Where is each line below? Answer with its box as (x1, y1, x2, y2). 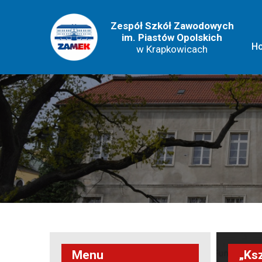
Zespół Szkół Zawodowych (110, 19, 234, 32)
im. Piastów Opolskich (122, 31, 222, 43)
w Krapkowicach (136, 43, 208, 55)
